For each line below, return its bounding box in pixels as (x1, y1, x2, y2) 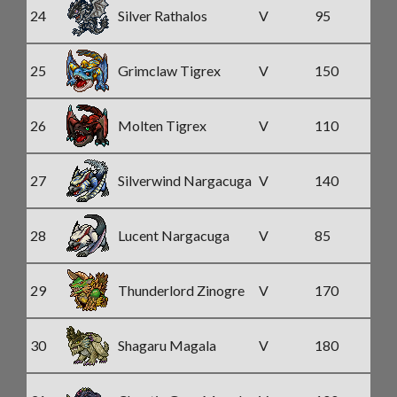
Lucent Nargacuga (118, 227, 230, 244)
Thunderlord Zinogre (118, 282, 245, 299)
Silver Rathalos (118, 7, 207, 24)
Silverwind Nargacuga (118, 172, 252, 189)
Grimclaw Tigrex (118, 62, 221, 79)
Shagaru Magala (118, 337, 216, 354)
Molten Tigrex (118, 117, 206, 134)
